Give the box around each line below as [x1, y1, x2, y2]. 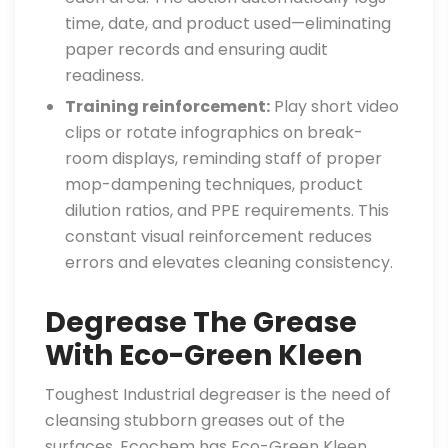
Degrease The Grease [45, 303, 357, 342]
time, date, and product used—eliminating [65, 12, 391, 35]
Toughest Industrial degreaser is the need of [45, 383, 391, 406]
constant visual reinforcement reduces [65, 225, 372, 248]
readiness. [65, 64, 144, 87]
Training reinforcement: [65, 95, 270, 118]
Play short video [270, 95, 399, 118]
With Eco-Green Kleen [45, 336, 362, 375]
